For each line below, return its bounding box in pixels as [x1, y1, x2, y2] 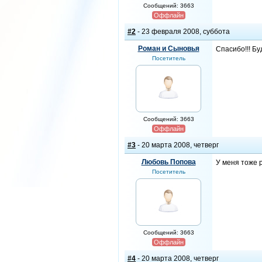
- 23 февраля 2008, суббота [136, 27, 230, 36]
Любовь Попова [141, 158, 196, 166]
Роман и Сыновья [137, 44, 199, 53]
